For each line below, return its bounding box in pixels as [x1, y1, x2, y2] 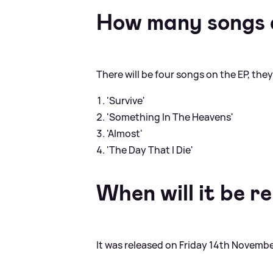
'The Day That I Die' [107, 143, 194, 157]
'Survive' [107, 93, 146, 107]
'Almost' [107, 126, 143, 140]
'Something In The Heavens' [107, 110, 234, 124]
